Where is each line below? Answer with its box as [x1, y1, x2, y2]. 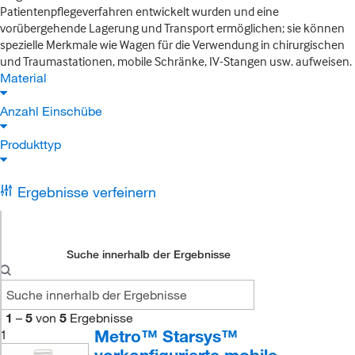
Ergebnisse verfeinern [17, 183, 156, 200]
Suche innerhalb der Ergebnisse [67, 247, 231, 261]
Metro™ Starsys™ [94, 326, 238, 346]
